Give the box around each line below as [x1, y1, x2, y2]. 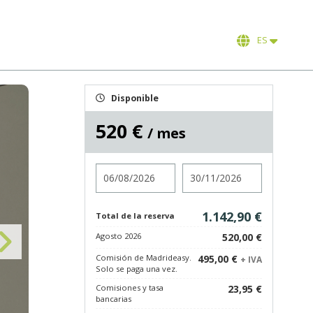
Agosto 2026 [96, 231, 141, 241]
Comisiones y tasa [96, 282, 163, 293]
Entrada [95, 163, 135, 176]
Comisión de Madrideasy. [96, 252, 191, 263]
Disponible [111, 92, 159, 104]
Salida [182, 163, 212, 176]
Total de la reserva [96, 210, 175, 221]
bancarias [96, 293, 131, 304]
